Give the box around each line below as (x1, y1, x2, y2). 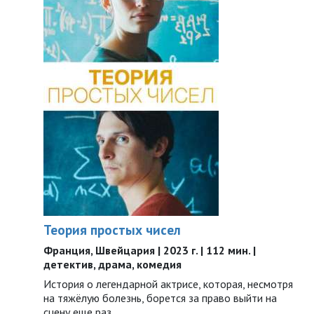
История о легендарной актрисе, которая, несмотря (43, 277, 293, 291)
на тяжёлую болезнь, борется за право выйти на (43, 291, 277, 305)
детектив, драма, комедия (43, 257, 182, 271)
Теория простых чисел (43, 221, 181, 238)
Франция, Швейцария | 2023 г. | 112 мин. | (43, 243, 256, 257)
